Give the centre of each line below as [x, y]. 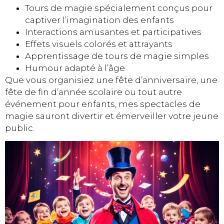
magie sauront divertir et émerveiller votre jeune [112, 116]
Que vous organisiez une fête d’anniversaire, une [111, 80]
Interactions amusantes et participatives [113, 32]
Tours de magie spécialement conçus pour [119, 8]
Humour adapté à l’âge [75, 68]
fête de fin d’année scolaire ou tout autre [93, 92]
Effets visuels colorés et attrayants [99, 44]
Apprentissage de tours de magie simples [117, 56]
